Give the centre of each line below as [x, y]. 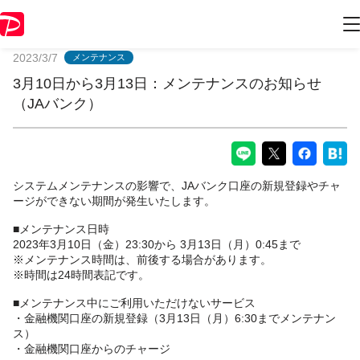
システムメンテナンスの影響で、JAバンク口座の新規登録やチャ [177, 185]
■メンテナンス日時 [61, 229]
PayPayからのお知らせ [180, 25]
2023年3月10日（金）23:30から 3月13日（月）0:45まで [157, 244]
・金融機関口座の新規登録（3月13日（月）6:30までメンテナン [174, 318]
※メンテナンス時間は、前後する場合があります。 [142, 259]
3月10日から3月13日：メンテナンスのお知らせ [167, 83]
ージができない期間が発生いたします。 [114, 200]
